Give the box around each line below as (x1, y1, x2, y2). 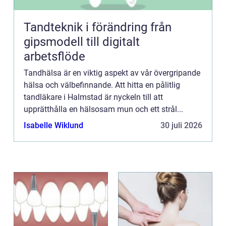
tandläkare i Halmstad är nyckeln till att (24, 92, 163, 102)
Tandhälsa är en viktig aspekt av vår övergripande (24, 68, 200, 78)
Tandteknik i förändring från (24, 20, 150, 34)
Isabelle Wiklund (24, 120, 83, 130)
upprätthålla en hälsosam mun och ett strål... (24, 104, 183, 114)
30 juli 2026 (160, 120, 202, 130)
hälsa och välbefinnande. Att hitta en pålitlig (24, 80, 180, 90)
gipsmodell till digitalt (24, 34, 140, 49)
